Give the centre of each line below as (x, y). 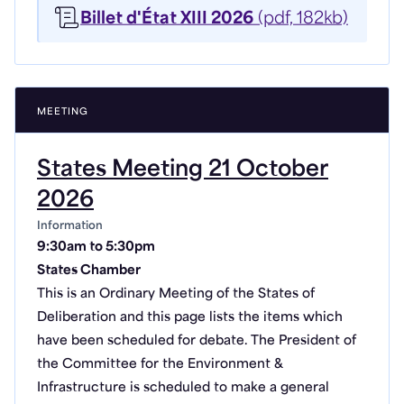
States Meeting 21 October (183, 170)
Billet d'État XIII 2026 (167, 19)
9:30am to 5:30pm (96, 248)
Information (70, 226)
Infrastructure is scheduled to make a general (183, 388)
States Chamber (89, 271)
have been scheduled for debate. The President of (197, 341)
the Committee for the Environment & (160, 365)
